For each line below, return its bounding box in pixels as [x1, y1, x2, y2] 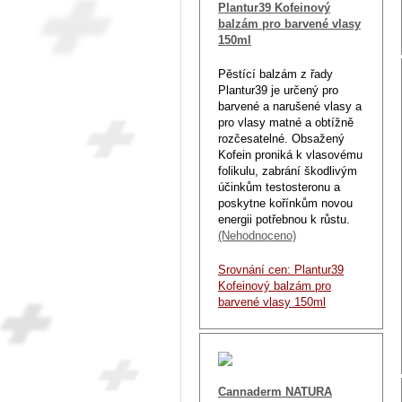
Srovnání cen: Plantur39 [218, 262, 344, 276]
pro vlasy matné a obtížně [218, 115, 354, 129]
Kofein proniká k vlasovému [218, 147, 363, 162]
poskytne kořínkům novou [218, 196, 353, 210]
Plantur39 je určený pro [218, 83, 338, 97]
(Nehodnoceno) [218, 228, 296, 242]
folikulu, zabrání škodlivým [218, 163, 357, 178]
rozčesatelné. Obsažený [218, 131, 345, 145]
